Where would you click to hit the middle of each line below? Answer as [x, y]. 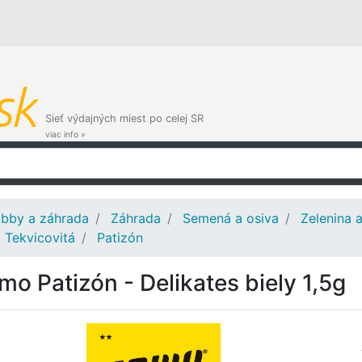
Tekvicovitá [40, 238]
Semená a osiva [231, 218]
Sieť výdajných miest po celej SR [124, 118]
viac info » [65, 134]
